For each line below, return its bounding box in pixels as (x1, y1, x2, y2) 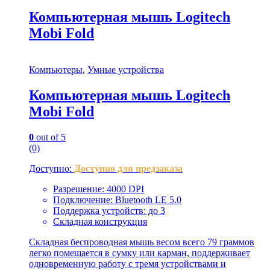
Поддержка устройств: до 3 (53, 205, 165, 216)
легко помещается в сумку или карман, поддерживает (29, 247, 250, 258)
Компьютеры (29, 64, 83, 75)
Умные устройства (87, 64, 164, 75)
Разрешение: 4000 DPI (53, 183, 144, 194)
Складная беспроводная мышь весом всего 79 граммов (29, 236, 254, 247)
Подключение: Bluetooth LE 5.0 (53, 194, 181, 205)
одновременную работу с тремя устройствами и (29, 258, 226, 269)
